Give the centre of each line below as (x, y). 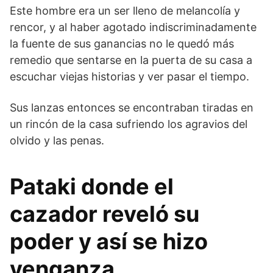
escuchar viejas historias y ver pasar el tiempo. (129, 76)
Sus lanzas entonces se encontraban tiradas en (132, 107)
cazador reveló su (105, 214)
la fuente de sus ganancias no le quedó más (122, 43)
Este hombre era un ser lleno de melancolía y (125, 10)
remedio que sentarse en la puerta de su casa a (131, 60)
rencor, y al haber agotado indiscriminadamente (133, 27)
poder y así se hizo (109, 241)
